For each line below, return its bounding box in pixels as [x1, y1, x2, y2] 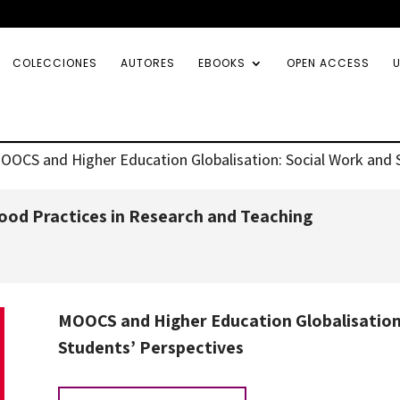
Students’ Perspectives [57, 335, 244, 359]
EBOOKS [198, 55, 246, 71]
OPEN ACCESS [287, 55, 370, 71]
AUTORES [121, 55, 175, 71]
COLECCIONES [12, 55, 97, 71]
